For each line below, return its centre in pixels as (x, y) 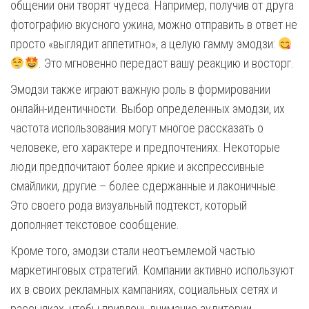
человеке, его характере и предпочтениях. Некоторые (145, 147)
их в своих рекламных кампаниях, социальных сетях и (144, 289)
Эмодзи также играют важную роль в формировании (140, 89)
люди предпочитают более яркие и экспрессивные (137, 167)
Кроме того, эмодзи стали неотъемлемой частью (133, 251)
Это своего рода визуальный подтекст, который (129, 205)
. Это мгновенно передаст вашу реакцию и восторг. (166, 63)
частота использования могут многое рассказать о (137, 128)
